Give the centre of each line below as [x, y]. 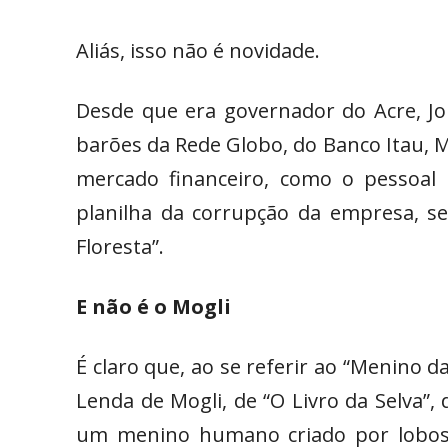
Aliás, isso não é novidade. [198, 51]
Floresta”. [120, 247]
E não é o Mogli [153, 307]
